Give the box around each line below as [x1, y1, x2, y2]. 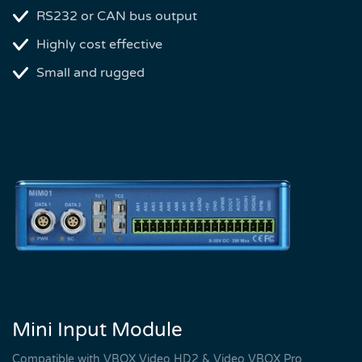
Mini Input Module [12, 318, 183, 343]
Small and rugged [36, 64, 145, 81]
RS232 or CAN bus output [36, 7, 197, 24]
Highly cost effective [36, 36, 162, 53]
